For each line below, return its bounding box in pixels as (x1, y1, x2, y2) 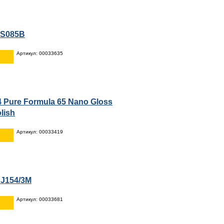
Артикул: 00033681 (16, 196, 63, 202)
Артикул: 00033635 (16, 50, 63, 56)
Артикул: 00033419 (16, 128, 63, 134)
